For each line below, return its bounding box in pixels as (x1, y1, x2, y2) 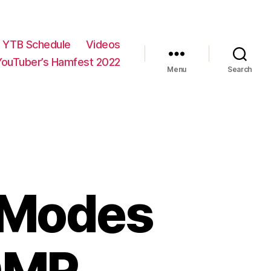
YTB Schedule (2, 38, 71, 51)
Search (227, 65, 253, 74)
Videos (85, 38, 120, 51)
